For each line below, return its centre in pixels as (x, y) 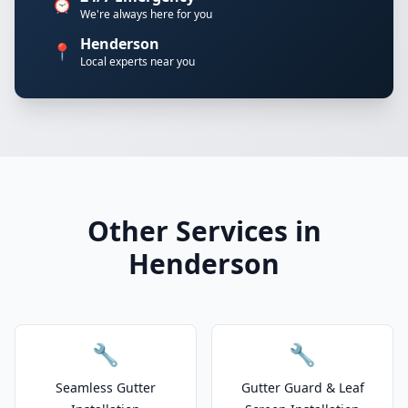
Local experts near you (138, 61)
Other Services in (204, 231)
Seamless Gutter (106, 388)
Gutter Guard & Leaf (302, 388)
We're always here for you (146, 14)
